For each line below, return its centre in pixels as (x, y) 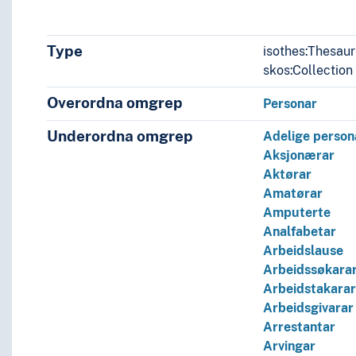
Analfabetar (300, 232)
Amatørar (293, 194)
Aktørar (288, 175)
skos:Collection (308, 71)
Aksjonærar (299, 156)
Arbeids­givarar (309, 308)
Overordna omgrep (114, 103)
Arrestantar (300, 327)
